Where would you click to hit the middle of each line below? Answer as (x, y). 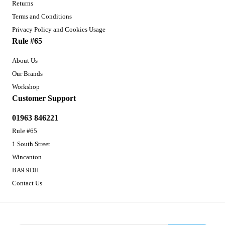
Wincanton (27, 157)
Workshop (26, 86)
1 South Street (31, 144)
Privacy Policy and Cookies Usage (59, 29)
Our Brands (27, 73)
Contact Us (27, 183)
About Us (25, 60)
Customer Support (44, 98)
